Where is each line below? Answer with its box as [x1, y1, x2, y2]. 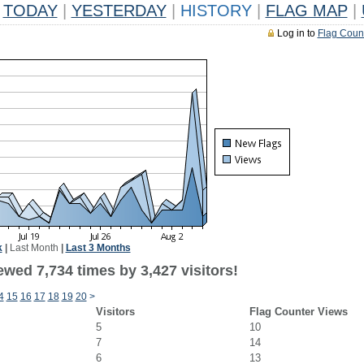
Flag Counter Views [249, 305, 348, 318]
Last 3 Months [65, 242, 131, 253]
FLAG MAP [265, 2, 348, 19]
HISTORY [175, 2, 257, 19]
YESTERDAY [71, 2, 167, 19]
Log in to [276, 28, 318, 39]
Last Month [9, 242, 58, 253]
